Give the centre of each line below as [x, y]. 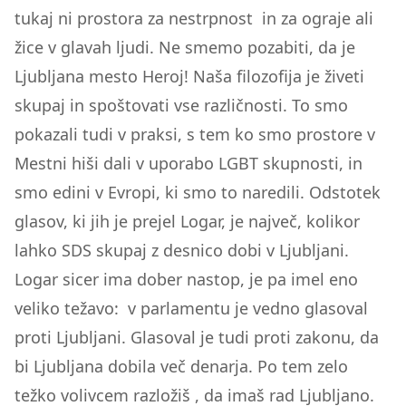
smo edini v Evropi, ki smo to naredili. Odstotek [198, 192]
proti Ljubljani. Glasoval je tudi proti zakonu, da [197, 337]
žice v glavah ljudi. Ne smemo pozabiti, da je [185, 47]
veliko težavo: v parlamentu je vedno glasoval [191, 308]
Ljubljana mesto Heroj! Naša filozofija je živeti [189, 76]
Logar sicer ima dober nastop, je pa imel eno [186, 279]
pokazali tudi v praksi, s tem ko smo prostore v [195, 134]
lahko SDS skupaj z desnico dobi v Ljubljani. [182, 250]
